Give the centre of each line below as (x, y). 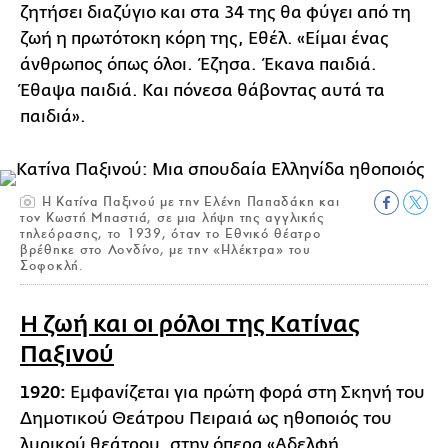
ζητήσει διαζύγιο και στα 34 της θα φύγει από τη (215, 13)
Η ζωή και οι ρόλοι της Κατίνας (190, 325)
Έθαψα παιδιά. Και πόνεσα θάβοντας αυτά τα (202, 91)
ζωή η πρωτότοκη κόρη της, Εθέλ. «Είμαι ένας (204, 39)
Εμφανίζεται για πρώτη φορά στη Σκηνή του (247, 393)
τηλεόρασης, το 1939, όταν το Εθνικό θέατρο (171, 234)
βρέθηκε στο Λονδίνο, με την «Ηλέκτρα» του (165, 250)
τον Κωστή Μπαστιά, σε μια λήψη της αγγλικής (172, 218)
